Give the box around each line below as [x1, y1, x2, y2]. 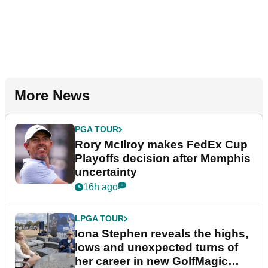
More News [14, 87, 90, 104]
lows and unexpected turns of [75, 241, 238, 254]
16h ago [83, 182, 118, 193]
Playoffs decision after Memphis [75, 152, 251, 165]
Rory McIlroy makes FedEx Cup [75, 138, 248, 151]
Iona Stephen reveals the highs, [75, 227, 248, 240]
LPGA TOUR [75, 214, 124, 224]
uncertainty [75, 166, 137, 179]
